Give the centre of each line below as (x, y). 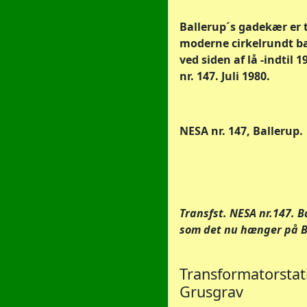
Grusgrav (211, 292)
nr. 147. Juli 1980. (225, 76)
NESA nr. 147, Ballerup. (241, 131)
